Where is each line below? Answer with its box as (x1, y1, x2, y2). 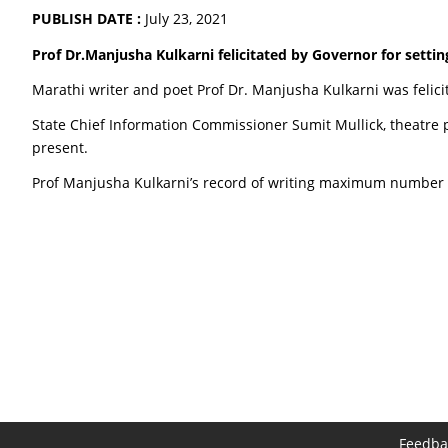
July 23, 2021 (145, 9, 228, 28)
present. (32, 138, 88, 157)
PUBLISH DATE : (32, 9, 145, 28)
